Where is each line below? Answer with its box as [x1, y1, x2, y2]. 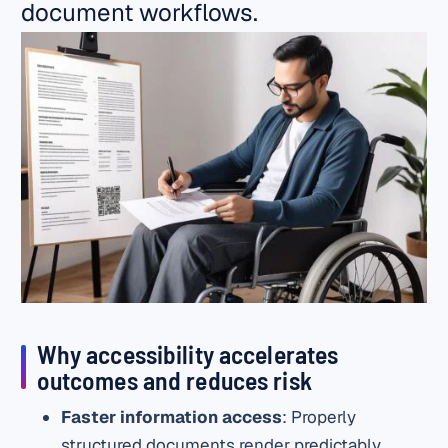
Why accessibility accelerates [36, 337, 339, 369]
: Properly [282, 406, 357, 429]
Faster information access [61, 406, 283, 429]
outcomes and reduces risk [36, 363, 312, 395]
